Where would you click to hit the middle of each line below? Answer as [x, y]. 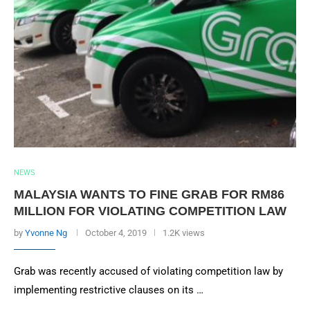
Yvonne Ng [46, 233]
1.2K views [184, 233]
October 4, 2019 [116, 233]
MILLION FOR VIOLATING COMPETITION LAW [150, 211]
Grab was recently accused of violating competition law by [148, 271]
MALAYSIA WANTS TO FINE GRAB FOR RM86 [149, 194]
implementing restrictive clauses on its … [109, 290]
